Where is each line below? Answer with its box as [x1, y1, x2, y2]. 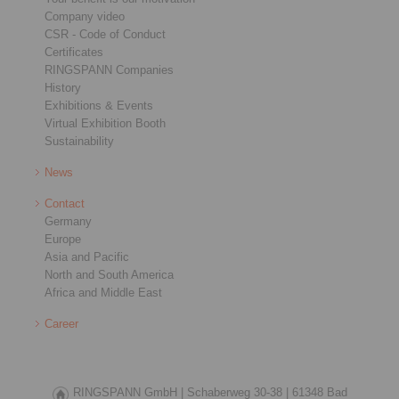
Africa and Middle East [45, 286, 162, 299]
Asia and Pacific [45, 250, 129, 264]
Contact [45, 197, 85, 210]
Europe [45, 232, 81, 246]
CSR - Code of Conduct [45, 28, 166, 41]
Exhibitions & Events [45, 99, 153, 112]
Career [45, 317, 78, 330]
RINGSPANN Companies [45, 63, 174, 77]
